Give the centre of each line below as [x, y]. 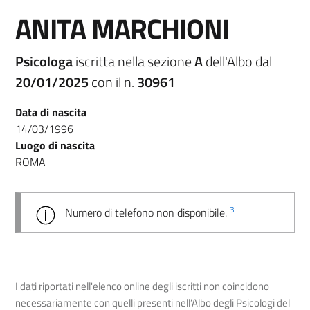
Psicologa [45, 61]
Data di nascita [51, 112]
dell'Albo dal [237, 61]
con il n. [113, 82]
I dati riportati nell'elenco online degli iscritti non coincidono [142, 286]
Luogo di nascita [55, 145]
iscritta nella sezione [135, 61]
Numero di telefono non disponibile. [147, 212]
